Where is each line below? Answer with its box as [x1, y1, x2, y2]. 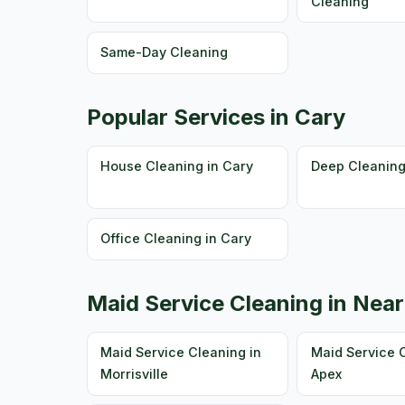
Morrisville [100, 366, 169, 382]
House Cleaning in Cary [100, 158, 254, 174]
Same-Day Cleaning [100, 44, 229, 61]
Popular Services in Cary [87, 103, 345, 130]
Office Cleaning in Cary [100, 231, 252, 247]
